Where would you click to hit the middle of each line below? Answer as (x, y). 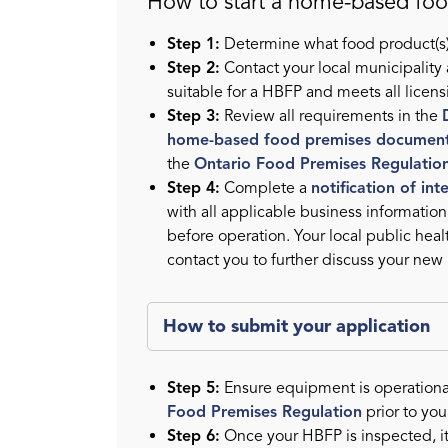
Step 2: (193, 68)
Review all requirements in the (331, 116)
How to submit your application (296, 326)
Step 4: (193, 188)
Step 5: (193, 388)
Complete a (265, 188)
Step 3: (193, 116)
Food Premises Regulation (264, 412)
